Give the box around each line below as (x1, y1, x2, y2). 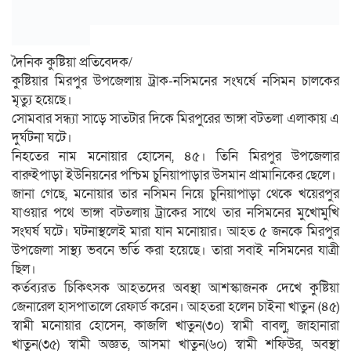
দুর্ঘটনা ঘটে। (12, 128, 72, 147)
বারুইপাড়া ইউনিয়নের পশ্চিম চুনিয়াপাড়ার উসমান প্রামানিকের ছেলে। (12, 165, 336, 184)
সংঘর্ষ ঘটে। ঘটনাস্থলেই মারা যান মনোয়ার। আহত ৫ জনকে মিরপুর (12, 222, 339, 241)
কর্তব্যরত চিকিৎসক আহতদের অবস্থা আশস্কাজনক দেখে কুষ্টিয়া (12, 278, 339, 297)
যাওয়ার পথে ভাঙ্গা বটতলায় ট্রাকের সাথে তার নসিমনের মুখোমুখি (12, 203, 339, 222)
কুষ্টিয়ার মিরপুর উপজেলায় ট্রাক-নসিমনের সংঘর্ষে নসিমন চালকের (12, 71, 339, 90)
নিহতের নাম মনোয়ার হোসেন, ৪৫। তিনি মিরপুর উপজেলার (12, 147, 339, 165)
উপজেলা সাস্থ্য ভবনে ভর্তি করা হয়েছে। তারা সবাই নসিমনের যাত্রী (12, 241, 339, 259)
